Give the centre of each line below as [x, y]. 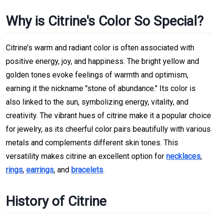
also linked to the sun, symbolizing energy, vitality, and [97, 102]
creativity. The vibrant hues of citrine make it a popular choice [108, 115]
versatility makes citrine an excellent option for [86, 156]
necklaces [183, 156]
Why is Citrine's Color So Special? [105, 21]
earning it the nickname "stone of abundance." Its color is [101, 88]
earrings [40, 170]
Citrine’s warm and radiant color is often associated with [100, 47]
